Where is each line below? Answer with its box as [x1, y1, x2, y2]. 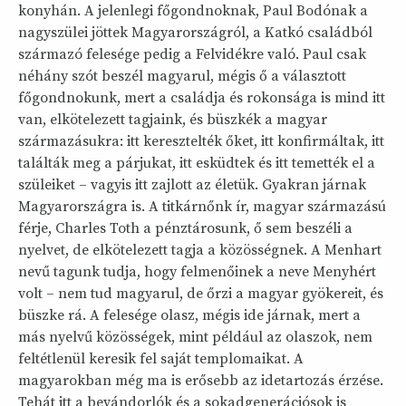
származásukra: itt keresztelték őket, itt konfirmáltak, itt [18, 131, 384, 150]
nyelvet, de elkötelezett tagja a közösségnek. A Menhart [18, 240, 382, 259]
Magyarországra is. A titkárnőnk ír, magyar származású [18, 197, 386, 216]
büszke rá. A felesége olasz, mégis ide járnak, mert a [18, 305, 361, 324]
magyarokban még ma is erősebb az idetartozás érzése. [18, 371, 383, 390]
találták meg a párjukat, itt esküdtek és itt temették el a [18, 153, 375, 172]
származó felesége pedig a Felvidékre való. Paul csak [18, 44, 366, 63]
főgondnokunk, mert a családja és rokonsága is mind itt [18, 88, 385, 107]
